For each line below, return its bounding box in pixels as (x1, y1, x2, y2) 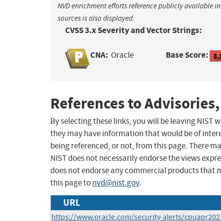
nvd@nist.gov (92, 178, 139, 188)
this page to (50, 178, 92, 188)
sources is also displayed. (58, 14, 135, 23)
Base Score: (166, 49, 209, 61)
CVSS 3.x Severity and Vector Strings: (65, 25, 202, 37)
